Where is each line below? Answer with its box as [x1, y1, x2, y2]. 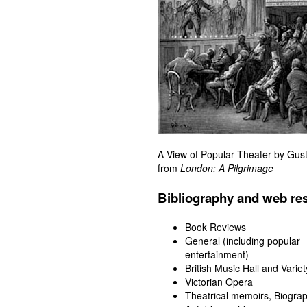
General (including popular [185, 233, 300, 247]
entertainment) [185, 247, 249, 261]
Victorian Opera [185, 274, 253, 288]
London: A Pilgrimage [180, 161, 273, 175]
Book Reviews [185, 219, 246, 234]
